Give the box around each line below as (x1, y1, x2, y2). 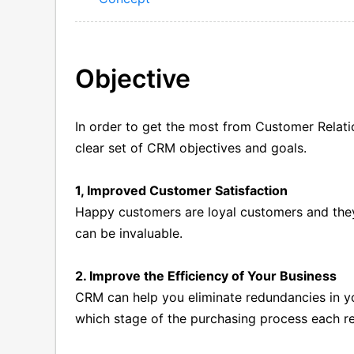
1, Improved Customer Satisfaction (75, 182, 288, 198)
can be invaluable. (75, 224, 187, 241)
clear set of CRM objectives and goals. (75, 139, 307, 156)
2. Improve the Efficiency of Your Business (75, 267, 337, 284)
